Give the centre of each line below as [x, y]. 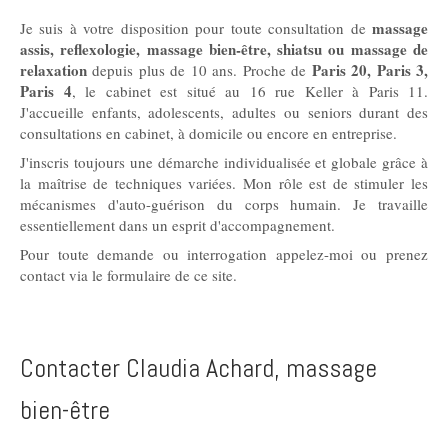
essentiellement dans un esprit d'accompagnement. [177, 225]
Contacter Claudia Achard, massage [198, 368]
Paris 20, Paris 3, [370, 70]
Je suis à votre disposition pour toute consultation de [196, 28]
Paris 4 [46, 91]
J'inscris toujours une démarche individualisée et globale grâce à [224, 162]
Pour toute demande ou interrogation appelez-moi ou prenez [224, 254]
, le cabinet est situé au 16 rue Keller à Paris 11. [249, 91]
